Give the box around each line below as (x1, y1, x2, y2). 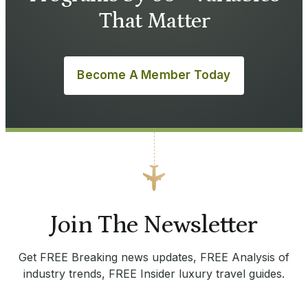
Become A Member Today (77, 68, 231, 82)
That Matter (98, 8, 210, 34)
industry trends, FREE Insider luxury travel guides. (23, 266, 285, 280)
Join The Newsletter (50, 210, 258, 239)
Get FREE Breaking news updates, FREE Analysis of (19, 250, 289, 264)
